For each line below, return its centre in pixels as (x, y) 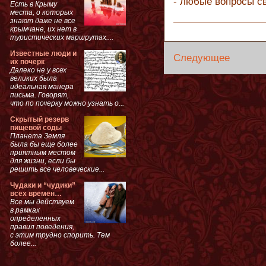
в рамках (25, 210)
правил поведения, (42, 227)
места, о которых (42, 12)
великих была (34, 78)
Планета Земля (37, 136)
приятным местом (43, 152)
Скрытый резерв (39, 119)
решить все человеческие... (57, 169)
